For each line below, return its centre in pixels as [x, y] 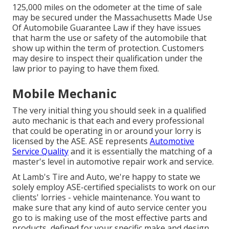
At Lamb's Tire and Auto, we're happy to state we [106, 177]
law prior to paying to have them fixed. [86, 69]
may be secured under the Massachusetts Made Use [112, 18]
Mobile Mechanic [64, 94]
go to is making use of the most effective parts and [110, 218]
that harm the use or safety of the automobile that [109, 38]
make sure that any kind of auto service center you [109, 208]
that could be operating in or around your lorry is [107, 131]
